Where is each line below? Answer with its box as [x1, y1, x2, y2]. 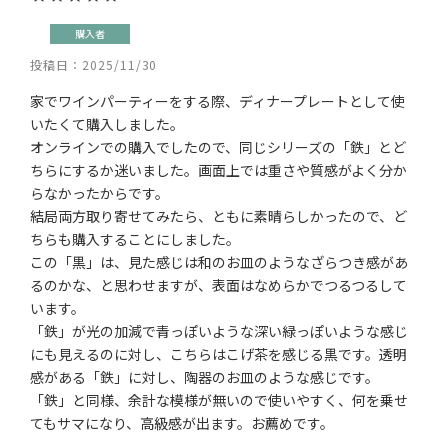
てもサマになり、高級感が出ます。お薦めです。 [30, 413, 334, 433]
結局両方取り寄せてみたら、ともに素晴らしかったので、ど [30, 206, 407, 226]
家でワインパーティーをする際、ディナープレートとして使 [30, 91, 405, 111]
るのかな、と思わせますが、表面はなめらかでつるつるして [30, 275, 407, 295]
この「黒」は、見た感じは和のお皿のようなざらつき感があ [30, 252, 408, 272]
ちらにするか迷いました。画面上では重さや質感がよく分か [30, 160, 407, 180]
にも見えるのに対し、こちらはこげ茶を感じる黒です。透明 [30, 344, 407, 364]
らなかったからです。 [30, 183, 169, 203]
